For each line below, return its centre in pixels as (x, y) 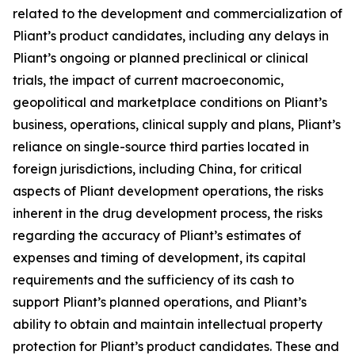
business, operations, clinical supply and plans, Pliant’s (177, 124)
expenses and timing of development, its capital (159, 257)
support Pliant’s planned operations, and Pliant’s (160, 302)
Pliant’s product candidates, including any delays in (171, 35)
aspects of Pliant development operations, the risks (168, 191)
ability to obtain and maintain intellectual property (168, 324)
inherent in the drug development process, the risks (168, 213)
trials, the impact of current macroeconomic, (148, 80)
